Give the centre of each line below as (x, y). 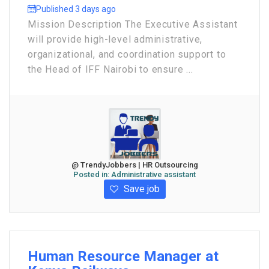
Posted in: (92, 174)
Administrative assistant (153, 174)
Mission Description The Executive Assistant (133, 24)
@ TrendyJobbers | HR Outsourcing (134, 165)
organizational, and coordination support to (127, 54)
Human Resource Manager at (123, 256)
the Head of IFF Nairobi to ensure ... (110, 69)
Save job (140, 189)
